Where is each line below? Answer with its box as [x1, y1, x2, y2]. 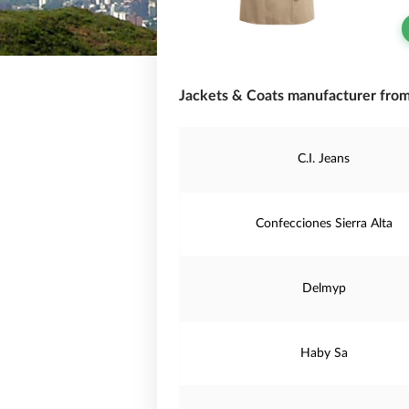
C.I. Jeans [298, 152, 351, 165]
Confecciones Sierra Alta [255, 217, 393, 230]
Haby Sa [299, 347, 348, 360]
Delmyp [301, 282, 346, 295]
